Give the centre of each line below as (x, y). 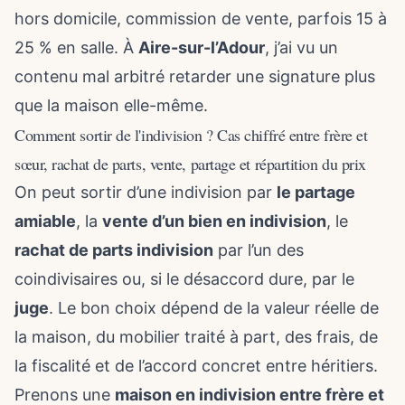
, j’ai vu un (301, 47)
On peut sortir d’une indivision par (146, 192)
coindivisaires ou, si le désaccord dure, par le (184, 279)
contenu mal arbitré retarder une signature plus (195, 76)
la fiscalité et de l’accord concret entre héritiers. (196, 366)
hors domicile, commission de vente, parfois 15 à (201, 19)
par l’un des (259, 250)
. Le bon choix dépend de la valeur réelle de (214, 308)
